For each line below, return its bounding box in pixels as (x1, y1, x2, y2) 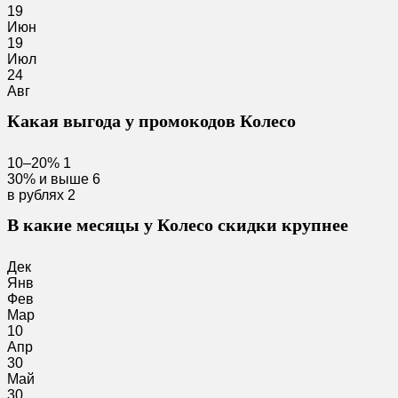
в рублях (7, 187, 64, 203)
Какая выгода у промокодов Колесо (7, 111, 296, 131)
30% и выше (7, 171, 89, 187)
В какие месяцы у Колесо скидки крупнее (7, 215, 348, 235)
